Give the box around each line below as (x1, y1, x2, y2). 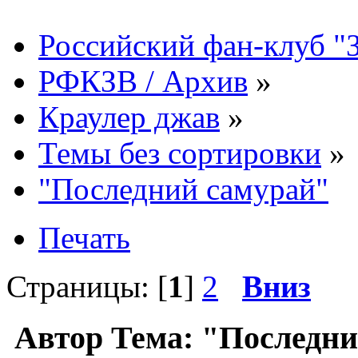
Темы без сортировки (38, 135, 321, 170)
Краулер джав (38, 99, 220, 134)
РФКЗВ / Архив (38, 63, 248, 98)
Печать (38, 220, 130, 255)
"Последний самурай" (38, 171, 328, 206)
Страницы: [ (6, 268, 168, 304)
